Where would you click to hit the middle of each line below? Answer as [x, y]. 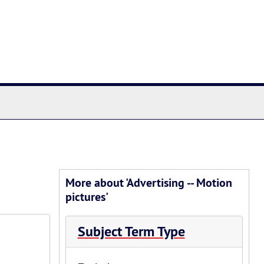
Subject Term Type [131, 231]
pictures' [87, 197]
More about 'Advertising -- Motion [148, 183]
